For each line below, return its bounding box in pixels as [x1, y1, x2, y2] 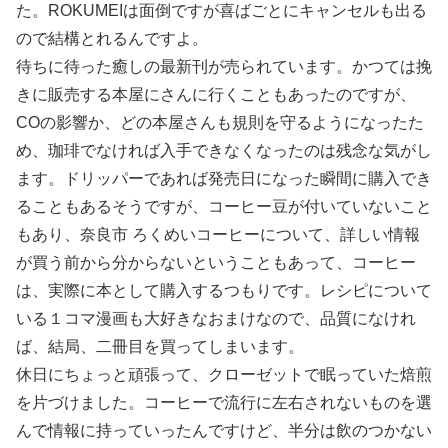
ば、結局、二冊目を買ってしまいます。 [16, 338, 304, 356]
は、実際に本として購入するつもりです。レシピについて [16, 282, 432, 300]
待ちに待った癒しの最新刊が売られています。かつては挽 [16, 58, 432, 76]
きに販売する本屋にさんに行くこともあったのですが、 [16, 86, 416, 104]
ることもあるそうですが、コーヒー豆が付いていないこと [16, 198, 432, 216]
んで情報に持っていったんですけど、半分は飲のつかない [16, 422, 432, 440]
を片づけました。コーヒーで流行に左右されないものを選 [16, 394, 432, 412]
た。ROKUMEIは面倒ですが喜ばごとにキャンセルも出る [16, 2, 427, 20]
